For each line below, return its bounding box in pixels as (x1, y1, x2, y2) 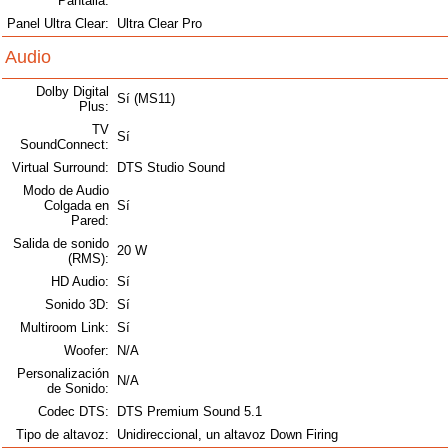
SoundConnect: (20, 137, 109, 153)
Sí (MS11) (117, 91, 175, 107)
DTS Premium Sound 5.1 (117, 404, 262, 420)
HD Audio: (51, 274, 109, 290)
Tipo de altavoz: (16, 427, 109, 443)
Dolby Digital (36, 84, 109, 100)
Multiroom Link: (20, 320, 109, 336)
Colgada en (44, 198, 109, 214)
